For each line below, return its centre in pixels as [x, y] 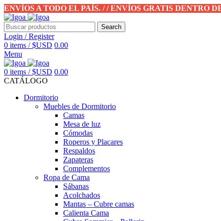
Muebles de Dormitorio [80, 106]
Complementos [87, 168]
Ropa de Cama [67, 177]
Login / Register [29, 36]
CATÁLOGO [26, 81]
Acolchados [82, 195]
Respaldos [79, 151]
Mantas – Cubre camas [99, 204]
